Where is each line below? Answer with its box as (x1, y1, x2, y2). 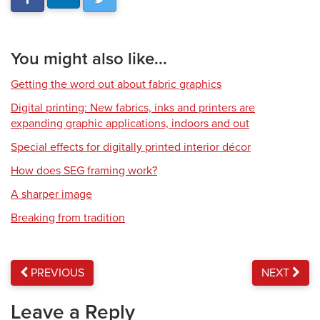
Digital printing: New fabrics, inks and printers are (11, 101, 255, 115)
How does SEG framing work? (11, 164, 157, 178)
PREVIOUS (28, 266, 84, 280)
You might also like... (11, 49, 167, 69)
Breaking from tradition (11, 211, 125, 225)
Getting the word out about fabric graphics (11, 77, 221, 91)
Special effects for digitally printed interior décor (11, 140, 251, 154)
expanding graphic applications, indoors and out (11, 116, 249, 131)
